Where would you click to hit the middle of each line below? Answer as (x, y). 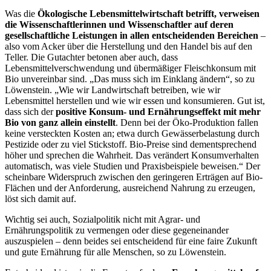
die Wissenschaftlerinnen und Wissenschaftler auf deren (119, 25)
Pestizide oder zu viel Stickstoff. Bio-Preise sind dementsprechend (131, 145)
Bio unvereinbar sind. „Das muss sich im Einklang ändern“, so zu (130, 79)
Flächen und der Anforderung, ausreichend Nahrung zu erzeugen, (130, 188)
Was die (21, 14)
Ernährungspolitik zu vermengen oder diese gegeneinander (117, 230)
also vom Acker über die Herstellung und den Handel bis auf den (129, 47)
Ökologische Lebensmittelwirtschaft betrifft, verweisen (149, 14)
